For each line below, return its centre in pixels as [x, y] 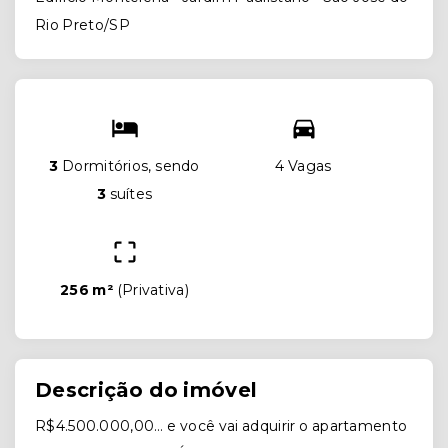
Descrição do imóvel [146, 390]
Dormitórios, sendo [129, 166]
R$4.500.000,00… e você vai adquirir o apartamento [221, 426]
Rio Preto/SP [82, 25]
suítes [129, 194]
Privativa [153, 290]
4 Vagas [303, 166]
